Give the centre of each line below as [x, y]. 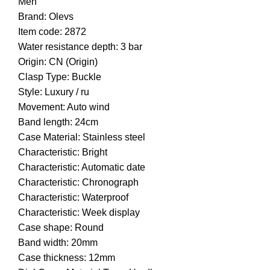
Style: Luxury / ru [54, 92]
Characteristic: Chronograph [78, 183]
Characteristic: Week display [79, 213]
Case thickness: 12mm [67, 258]
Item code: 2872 [52, 32]
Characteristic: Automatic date [82, 168]
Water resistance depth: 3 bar [80, 47]
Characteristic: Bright [63, 152]
